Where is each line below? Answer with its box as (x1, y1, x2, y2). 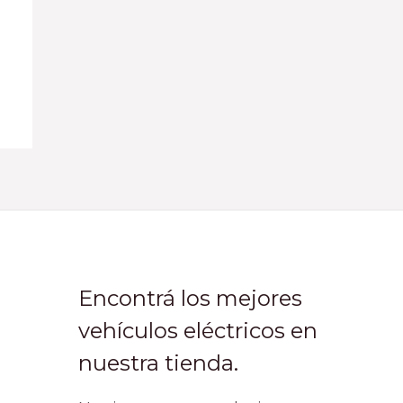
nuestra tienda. (78, 349, 239, 376)
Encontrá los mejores (78, 284, 303, 311)
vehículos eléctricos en (78, 317, 318, 344)
